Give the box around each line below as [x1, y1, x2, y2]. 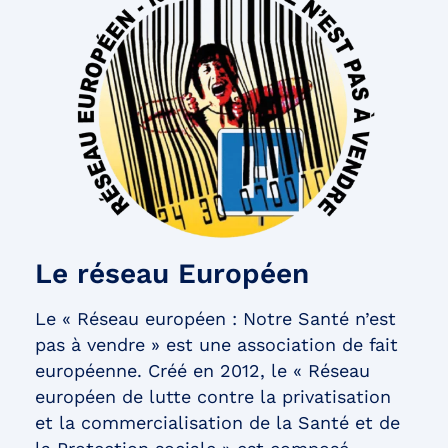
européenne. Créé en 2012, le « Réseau [35, 360, 370, 382]
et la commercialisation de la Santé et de [35, 412, 400, 434]
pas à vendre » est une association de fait [35, 334, 398, 356]
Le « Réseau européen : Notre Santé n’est [35, 308, 396, 330]
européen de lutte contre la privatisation [35, 386, 391, 408]
